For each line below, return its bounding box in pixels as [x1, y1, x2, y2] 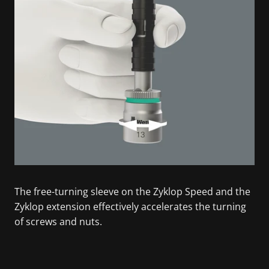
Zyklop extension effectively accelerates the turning [14, 199, 246, 213]
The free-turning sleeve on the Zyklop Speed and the [14, 184, 250, 198]
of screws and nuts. [14, 214, 102, 228]
